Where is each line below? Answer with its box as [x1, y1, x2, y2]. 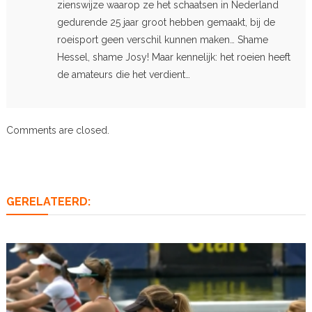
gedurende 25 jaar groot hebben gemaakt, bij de [56, 16, 275, 28]
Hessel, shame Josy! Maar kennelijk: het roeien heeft [56, 51, 290, 63]
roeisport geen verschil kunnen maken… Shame [56, 33, 268, 45]
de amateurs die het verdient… [56, 68, 190, 80]
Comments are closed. [6, 124, 109, 136]
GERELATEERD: [6, 194, 91, 208]
